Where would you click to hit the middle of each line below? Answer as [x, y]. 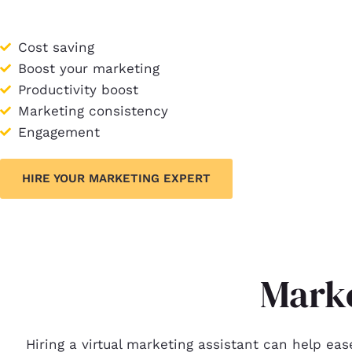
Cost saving [56, 47]
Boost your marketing [88, 68]
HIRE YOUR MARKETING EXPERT [116, 178]
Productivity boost [78, 89]
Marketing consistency [93, 110]
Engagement [59, 132]
